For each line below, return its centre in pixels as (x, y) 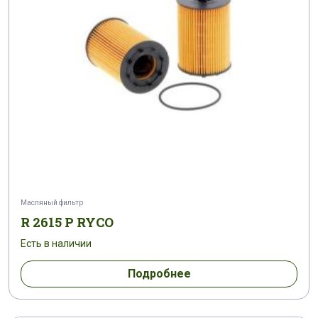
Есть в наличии (56, 244)
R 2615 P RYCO (67, 223)
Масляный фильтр (52, 203)
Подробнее (159, 273)
